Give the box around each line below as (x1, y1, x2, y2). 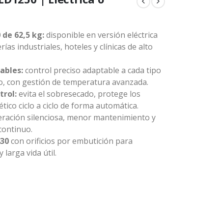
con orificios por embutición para (9, 136, 133, 146)
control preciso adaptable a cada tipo (23, 65, 161, 76)
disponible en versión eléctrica (44, 29, 158, 40)
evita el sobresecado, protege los (17, 88, 140, 99)
